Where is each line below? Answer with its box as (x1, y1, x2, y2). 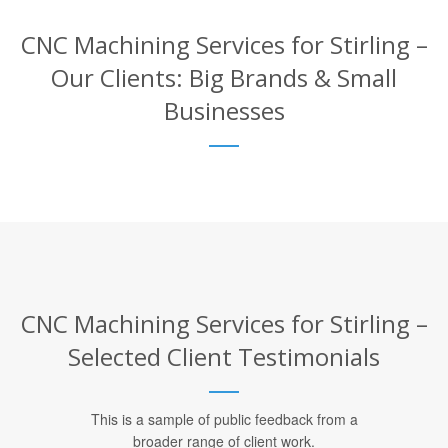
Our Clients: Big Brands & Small (51, 60, 397, 94)
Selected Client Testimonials (68, 339, 380, 373)
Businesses (163, 93, 285, 127)
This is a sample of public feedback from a (90, 408, 358, 429)
